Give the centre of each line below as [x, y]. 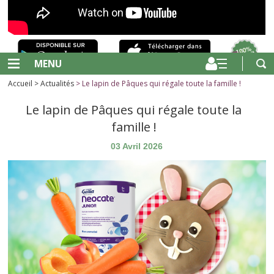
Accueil [20, 83]
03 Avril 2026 [137, 146]
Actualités [57, 83]
